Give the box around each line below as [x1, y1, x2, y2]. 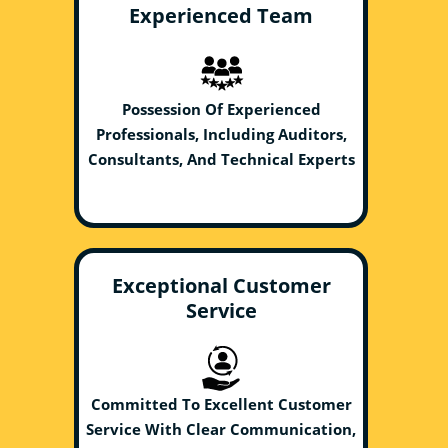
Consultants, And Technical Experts [87, 149, 355, 169]
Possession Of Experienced [121, 99, 321, 119]
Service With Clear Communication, [86, 419, 356, 439]
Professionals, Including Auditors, [95, 124, 347, 144]
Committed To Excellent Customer [90, 394, 352, 414]
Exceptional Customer [111, 272, 331, 299]
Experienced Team [129, 2, 313, 29]
